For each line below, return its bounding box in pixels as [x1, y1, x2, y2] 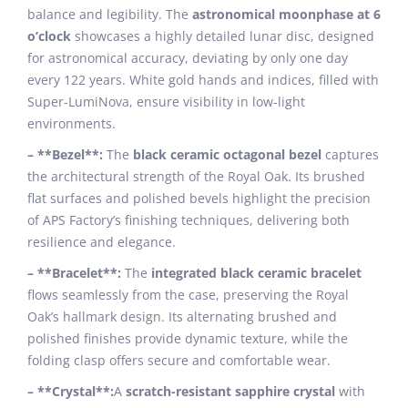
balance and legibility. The [27, 5, 192, 23]
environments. [27, 115, 116, 132]
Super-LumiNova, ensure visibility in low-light [27, 93, 305, 110]
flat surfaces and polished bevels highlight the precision [27, 189, 371, 207]
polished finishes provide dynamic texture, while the [27, 330, 348, 347]
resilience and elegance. [27, 233, 176, 250]
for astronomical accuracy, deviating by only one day [27, 49, 348, 66]
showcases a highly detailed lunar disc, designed [71, 27, 374, 45]
